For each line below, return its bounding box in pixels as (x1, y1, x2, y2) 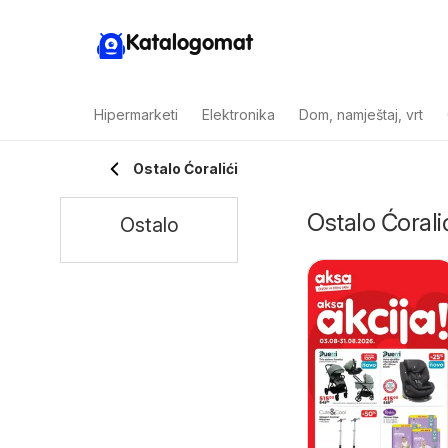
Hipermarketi (94, 106, 178, 123)
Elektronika (202, 106, 275, 123)
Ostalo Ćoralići (133, 160, 238, 177)
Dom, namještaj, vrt (299, 106, 423, 123)
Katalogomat (126, 32, 253, 55)
